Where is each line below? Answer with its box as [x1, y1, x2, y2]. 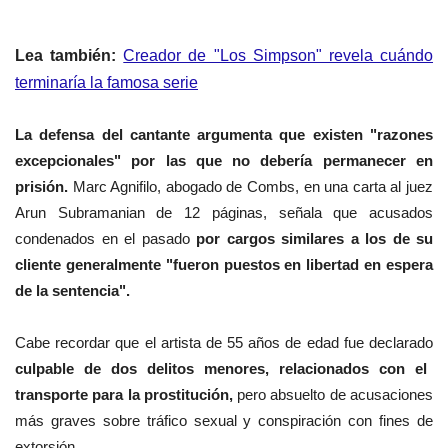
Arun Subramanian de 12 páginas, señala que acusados [15, 204, 433, 222]
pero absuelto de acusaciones [232, 386, 434, 404]
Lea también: [15, 47, 124, 65]
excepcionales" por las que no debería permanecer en [15, 152, 433, 170]
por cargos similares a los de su [196, 230, 433, 248]
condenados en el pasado [15, 230, 196, 248]
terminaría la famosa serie [15, 74, 198, 92]
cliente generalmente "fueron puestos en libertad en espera [15, 256, 433, 274]
